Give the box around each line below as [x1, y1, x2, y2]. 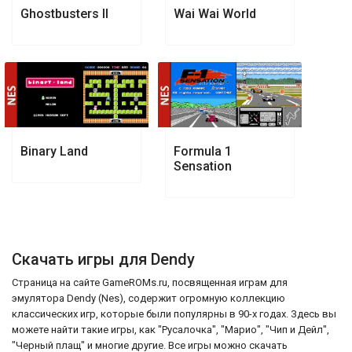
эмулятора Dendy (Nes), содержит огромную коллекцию [12, 291, 285, 304]
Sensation [174, 158, 232, 174]
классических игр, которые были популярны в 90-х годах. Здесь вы [12, 307, 336, 320]
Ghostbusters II [20, 5, 108, 21]
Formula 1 [174, 143, 232, 159]
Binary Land [20, 143, 88, 159]
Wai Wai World [174, 5, 256, 21]
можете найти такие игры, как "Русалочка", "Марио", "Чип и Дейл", [12, 323, 329, 335]
